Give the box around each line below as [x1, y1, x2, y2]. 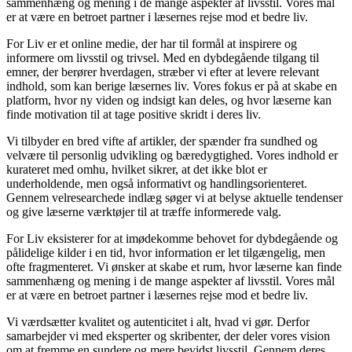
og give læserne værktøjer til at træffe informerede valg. [6, 205, 281, 219]
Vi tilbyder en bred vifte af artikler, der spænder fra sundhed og [6, 134, 317, 148]
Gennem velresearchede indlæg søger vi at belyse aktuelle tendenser [6, 191, 343, 205]
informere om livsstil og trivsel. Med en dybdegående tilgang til [6, 51, 319, 65]
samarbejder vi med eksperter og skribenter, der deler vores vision [6, 329, 330, 343]
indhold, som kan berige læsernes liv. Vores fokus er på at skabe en [6, 79, 337, 93]
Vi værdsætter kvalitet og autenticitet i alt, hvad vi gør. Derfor [6, 315, 310, 329]
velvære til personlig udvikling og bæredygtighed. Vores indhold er [6, 148, 338, 163]
